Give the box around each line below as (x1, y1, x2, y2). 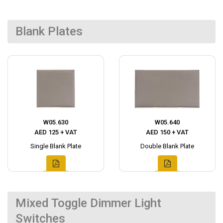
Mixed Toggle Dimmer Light (15, 196, 161, 210)
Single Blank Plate (30, 142, 81, 150)
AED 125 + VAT (34, 128, 77, 136)
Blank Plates (15, 24, 83, 38)
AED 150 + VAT (146, 128, 189, 136)
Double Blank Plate (140, 142, 194, 150)
